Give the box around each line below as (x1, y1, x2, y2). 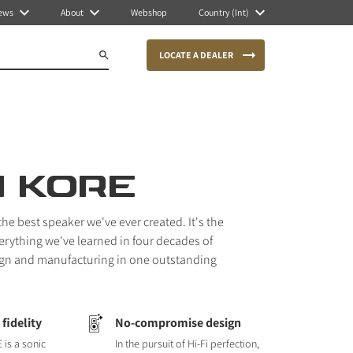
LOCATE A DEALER (159, 49, 233, 61)
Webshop (131, 6, 167, 18)
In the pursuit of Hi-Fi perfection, (114, 336, 259, 351)
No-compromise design (114, 314, 241, 331)
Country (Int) (199, 6, 249, 18)
